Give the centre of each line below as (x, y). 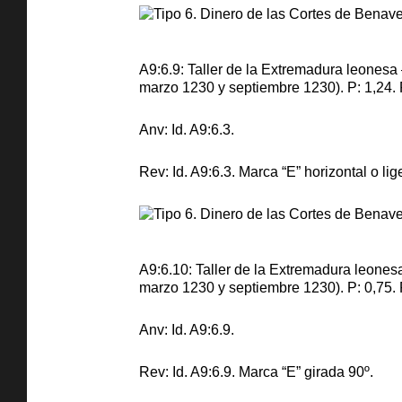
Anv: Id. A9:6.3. (187, 130)
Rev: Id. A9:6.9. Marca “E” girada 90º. (256, 372)
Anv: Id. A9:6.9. (187, 330)
